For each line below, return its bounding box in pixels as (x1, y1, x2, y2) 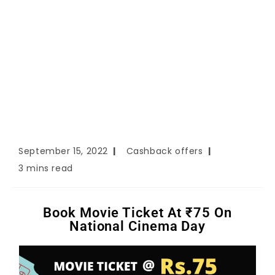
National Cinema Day (69, 219, 206, 234)
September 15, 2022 (18, 145, 109, 158)
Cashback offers (126, 145, 203, 158)
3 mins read (18, 162, 73, 175)
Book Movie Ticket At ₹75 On (43, 205, 232, 221)
